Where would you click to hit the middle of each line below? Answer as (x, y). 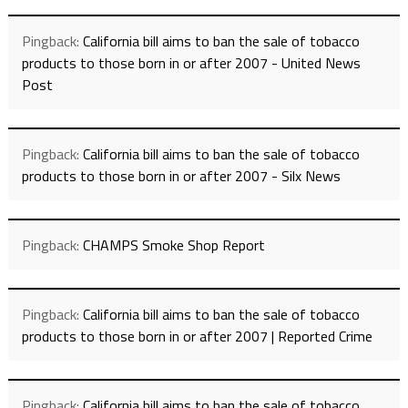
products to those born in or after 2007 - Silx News (181, 175)
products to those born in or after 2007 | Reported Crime (197, 336)
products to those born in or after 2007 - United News (191, 62)
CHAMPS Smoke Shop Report (173, 245)
